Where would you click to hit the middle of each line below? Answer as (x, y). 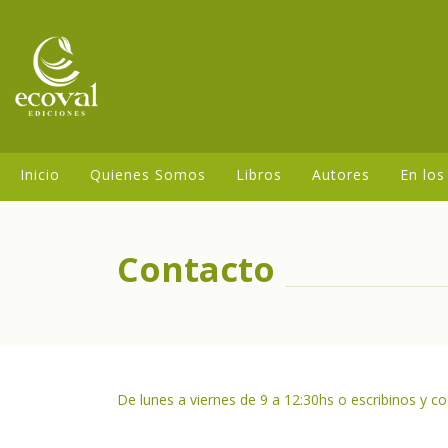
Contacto (196, 268)
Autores (341, 174)
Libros (259, 174)
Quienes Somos (148, 174)
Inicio (40, 174)
